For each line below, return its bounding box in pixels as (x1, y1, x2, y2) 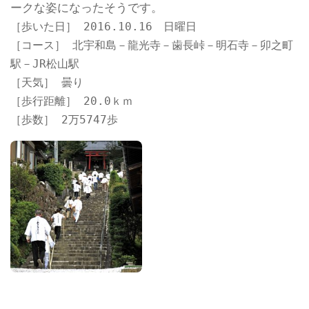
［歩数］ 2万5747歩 (10, 113, 118, 127)
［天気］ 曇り (10, 76, 83, 90)
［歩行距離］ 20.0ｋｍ (10, 94, 133, 108)
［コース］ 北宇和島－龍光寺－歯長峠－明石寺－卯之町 (10, 39, 293, 52)
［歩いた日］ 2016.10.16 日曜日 (10, 20, 197, 34)
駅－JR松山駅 (10, 57, 79, 71)
